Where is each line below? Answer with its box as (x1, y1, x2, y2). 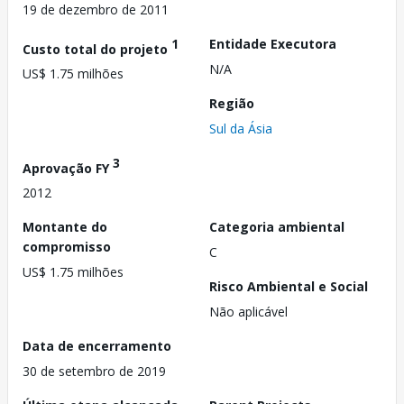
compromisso (23, 238, 111, 256)
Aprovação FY (23, 159, 113, 177)
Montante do (23, 218, 107, 236)
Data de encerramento (23, 337, 171, 355)
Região (209, 94, 254, 112)
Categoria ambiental (209, 218, 344, 236)
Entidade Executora (209, 34, 336, 52)
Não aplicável (209, 303, 288, 321)
